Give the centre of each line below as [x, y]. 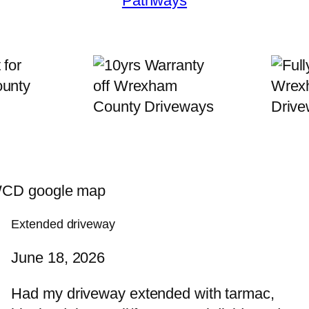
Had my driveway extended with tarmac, [143, 294]
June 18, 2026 [58, 258]
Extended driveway [63, 225]
